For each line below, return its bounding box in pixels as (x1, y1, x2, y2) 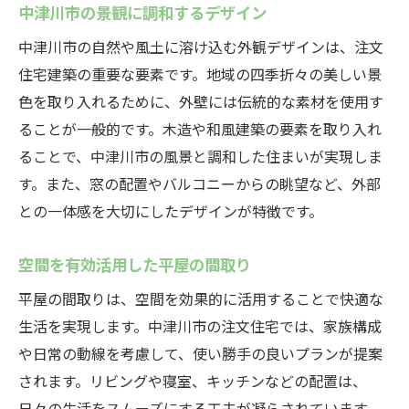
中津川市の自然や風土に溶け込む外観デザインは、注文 (18, 36, 383, 58)
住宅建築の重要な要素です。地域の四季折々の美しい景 (18, 63, 382, 85)
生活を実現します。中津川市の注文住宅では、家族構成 (18, 315, 382, 337)
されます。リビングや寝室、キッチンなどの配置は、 (18, 370, 367, 392)
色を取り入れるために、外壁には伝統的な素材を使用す (18, 90, 383, 112)
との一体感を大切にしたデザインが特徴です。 (18, 200, 323, 222)
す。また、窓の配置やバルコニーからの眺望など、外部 (18, 173, 381, 194)
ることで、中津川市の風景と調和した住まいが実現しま (18, 145, 383, 167)
